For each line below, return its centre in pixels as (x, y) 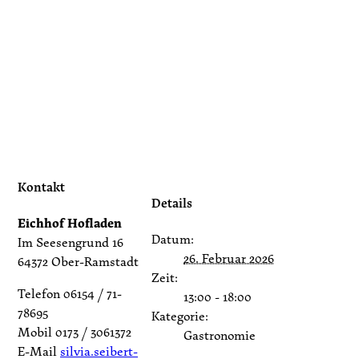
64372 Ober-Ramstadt (78, 262)
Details (172, 203)
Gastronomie (220, 335)
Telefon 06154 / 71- (70, 294)
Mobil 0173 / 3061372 (75, 332)
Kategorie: (180, 316)
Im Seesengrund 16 (71, 242)
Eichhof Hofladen (70, 223)
